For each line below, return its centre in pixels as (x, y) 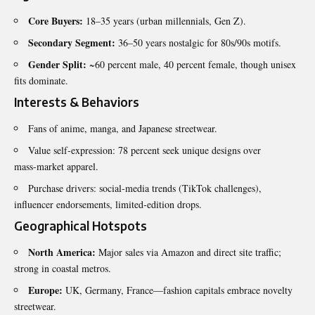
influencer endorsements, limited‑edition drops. (108, 205)
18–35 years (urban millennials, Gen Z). (165, 20)
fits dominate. (41, 80)
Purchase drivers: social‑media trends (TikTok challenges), (145, 188)
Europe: (45, 290)
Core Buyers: (56, 20)
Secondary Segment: (72, 42)
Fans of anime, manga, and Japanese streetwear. (123, 129)
